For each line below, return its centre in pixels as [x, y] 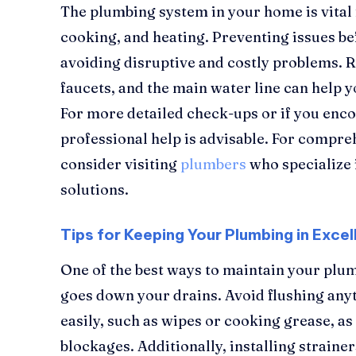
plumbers [213, 164]
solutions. [95, 189]
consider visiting [119, 164]
